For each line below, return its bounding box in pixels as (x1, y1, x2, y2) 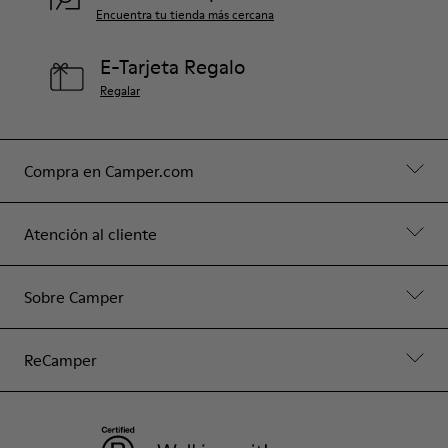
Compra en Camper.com (24, 160, 194, 182)
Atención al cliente (24, 223, 157, 245)
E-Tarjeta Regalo (100, 53, 245, 81)
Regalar (100, 82, 140, 99)
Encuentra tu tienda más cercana (96, 6, 274, 23)
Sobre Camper (24, 286, 124, 308)
